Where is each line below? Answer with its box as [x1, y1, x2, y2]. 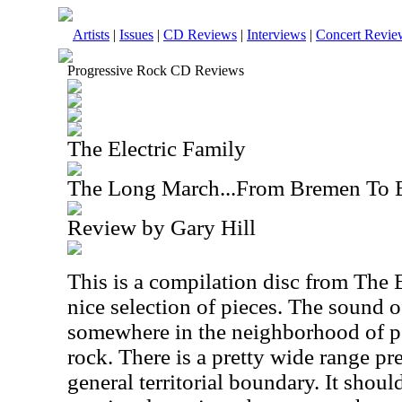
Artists [73, 27, 109, 42]
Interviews [247, 27, 306, 42]
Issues [119, 27, 153, 42]
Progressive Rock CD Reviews [67, 63, 244, 78]
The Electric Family [67, 136, 246, 161]
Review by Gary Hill [67, 215, 256, 240]
